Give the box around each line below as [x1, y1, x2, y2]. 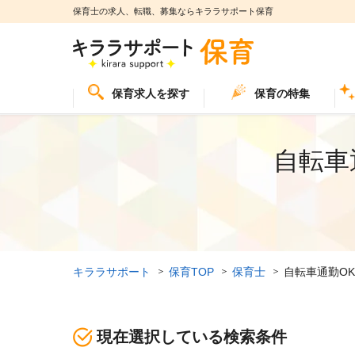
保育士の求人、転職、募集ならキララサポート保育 [73, 6, 273, 16]
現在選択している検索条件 [97, 327, 287, 345]
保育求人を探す [111, 87, 189, 100]
